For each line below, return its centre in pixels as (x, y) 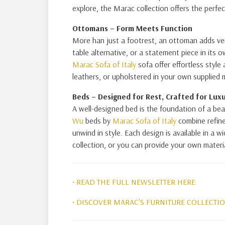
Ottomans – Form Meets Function (132, 28)
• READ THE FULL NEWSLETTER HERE (134, 182)
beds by (98, 121)
